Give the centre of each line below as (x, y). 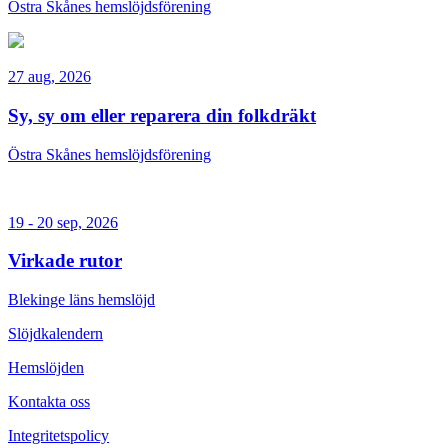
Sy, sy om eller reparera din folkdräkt (162, 115)
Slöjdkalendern (55, 333)
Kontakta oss (49, 401)
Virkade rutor (65, 261)
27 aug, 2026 (49, 77)
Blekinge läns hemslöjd (81, 299)
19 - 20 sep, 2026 (63, 222)
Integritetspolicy (58, 435)
